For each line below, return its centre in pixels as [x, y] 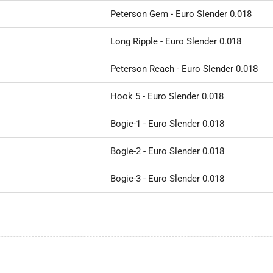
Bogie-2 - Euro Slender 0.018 [167, 151]
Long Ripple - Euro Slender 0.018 [176, 41]
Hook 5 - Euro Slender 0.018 [167, 96]
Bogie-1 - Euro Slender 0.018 [167, 123]
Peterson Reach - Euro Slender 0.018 [184, 69]
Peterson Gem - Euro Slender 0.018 [181, 14]
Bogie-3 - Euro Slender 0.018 [167, 178]
